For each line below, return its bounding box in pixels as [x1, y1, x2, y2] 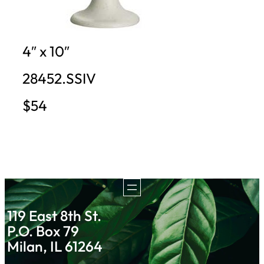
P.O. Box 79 [7, 222, 80, 240]
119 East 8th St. [7, 206, 102, 225]
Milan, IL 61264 [7, 237, 103, 256]
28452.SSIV [22, 69, 96, 88]
